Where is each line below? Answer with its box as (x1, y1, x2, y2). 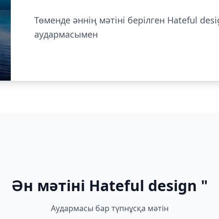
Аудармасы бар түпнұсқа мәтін (50, 203, 169, 214)
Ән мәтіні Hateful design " (11, 175, 208, 196)
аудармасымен (34, 28, 98, 40)
